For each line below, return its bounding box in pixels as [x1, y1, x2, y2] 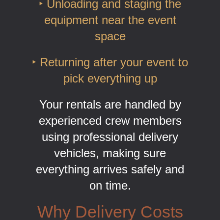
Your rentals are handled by [39, 97, 181, 111]
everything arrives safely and [36, 162, 184, 176]
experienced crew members [38, 113, 182, 127]
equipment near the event [44, 13, 176, 27]
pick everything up [63, 71, 157, 85]
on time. [89, 178, 131, 192]
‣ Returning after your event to [32, 55, 188, 69]
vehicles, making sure [54, 146, 166, 160]
